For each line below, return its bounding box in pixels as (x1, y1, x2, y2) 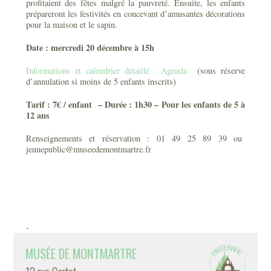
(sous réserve (192, 65, 246, 76)
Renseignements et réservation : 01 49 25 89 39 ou (25, 132, 246, 144)
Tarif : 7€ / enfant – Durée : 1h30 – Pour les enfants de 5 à (25, 98, 246, 111)
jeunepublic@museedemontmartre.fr (25, 143, 151, 155)
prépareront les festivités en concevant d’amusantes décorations (25, 8, 246, 19)
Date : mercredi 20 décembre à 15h (25, 41, 154, 54)
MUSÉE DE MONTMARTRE (25, 244, 137, 263)
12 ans (25, 109, 50, 122)
